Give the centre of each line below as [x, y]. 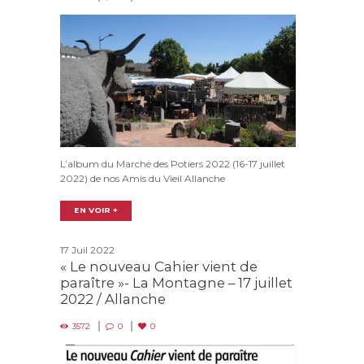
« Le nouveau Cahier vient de [159, 267]
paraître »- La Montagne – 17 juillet [176, 283]
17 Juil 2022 [87, 250]
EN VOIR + [96, 210]
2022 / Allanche [113, 299]
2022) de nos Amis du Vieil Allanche [143, 179]
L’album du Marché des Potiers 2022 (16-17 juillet [173, 164]
